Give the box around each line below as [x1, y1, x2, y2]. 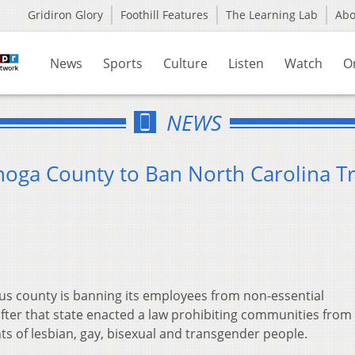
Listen [228, 55, 264, 72]
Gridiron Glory [28, 7, 103, 22]
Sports [103, 55, 143, 72]
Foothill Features [120, 7, 208, 22]
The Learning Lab [226, 7, 318, 22]
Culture [163, 55, 208, 72]
